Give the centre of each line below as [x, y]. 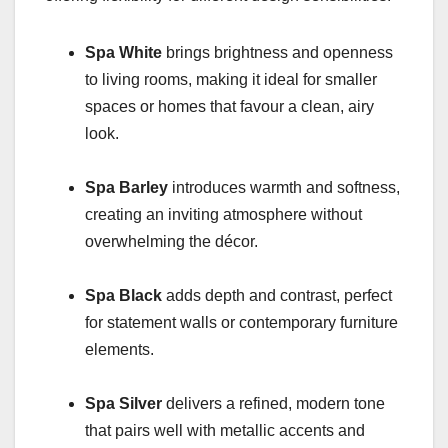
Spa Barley [126, 187]
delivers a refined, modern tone [273, 403]
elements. [119, 349]
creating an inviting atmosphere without [223, 214]
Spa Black [123, 295]
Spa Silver [123, 403]
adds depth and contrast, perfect [277, 295]
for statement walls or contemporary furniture [241, 322]
